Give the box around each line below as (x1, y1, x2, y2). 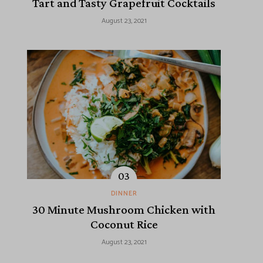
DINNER (110, 188, 137, 200)
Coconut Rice (90, 217, 158, 232)
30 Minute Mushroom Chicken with (32, 203, 215, 217)
